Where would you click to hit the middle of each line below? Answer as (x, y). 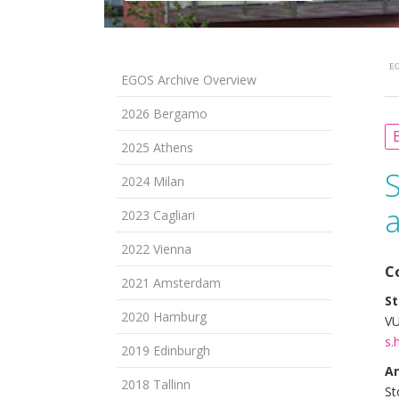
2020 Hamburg (164, 316)
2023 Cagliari (158, 215)
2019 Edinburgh (166, 350)
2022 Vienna (156, 248)
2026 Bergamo (164, 113)
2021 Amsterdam (171, 282)
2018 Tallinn (156, 384)
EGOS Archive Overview (189, 79)
